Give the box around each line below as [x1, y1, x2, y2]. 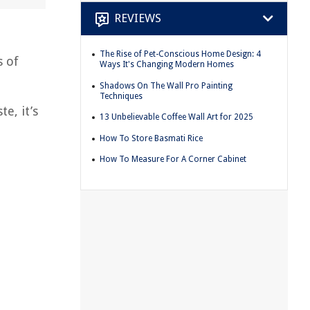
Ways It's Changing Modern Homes [100, 59, 234, 69]
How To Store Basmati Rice [100, 133, 203, 143]
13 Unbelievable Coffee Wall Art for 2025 [100, 112, 253, 122]
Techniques [100, 91, 143, 101]
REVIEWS [114, 11, 161, 26]
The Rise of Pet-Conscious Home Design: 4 [100, 48, 261, 59]
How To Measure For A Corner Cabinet [100, 154, 246, 165]
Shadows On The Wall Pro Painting [100, 80, 232, 91]
